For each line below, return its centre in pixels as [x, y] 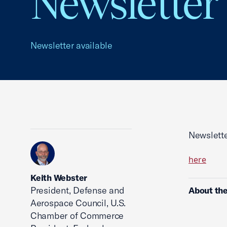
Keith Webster [59, 178]
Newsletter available [71, 45]
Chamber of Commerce [77, 216]
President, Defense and [78, 190]
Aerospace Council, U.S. [78, 203]
